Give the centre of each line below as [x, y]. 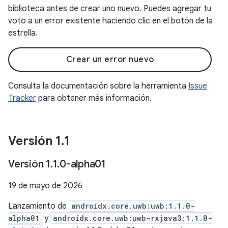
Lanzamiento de [38, 206]
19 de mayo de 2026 [45, 186]
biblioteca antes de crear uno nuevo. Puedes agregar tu [110, 9]
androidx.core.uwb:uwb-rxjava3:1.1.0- [133, 218]
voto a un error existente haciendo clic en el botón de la [110, 21]
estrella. [23, 33]
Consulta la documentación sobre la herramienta [98, 86]
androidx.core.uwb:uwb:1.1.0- [133, 206]
